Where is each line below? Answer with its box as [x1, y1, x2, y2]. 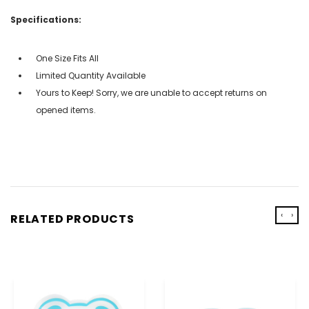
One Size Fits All [36, 52, 99, 64]
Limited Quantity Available [36, 69, 146, 81]
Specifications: [10, 13, 81, 26]
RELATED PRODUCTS [10, 210, 134, 227]
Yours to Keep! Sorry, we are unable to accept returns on [36, 86, 267, 99]
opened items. [36, 103, 96, 116]
